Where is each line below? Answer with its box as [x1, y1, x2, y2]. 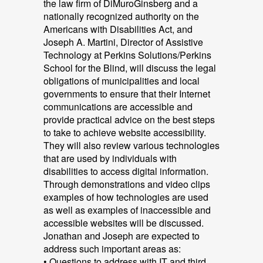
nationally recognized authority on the [43, 9, 199, 23]
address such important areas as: [43, 242, 181, 255]
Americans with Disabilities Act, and [43, 22, 193, 36]
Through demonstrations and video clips [43, 177, 210, 191]
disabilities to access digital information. [43, 164, 208, 178]
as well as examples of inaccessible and [43, 203, 211, 217]
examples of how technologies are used [43, 190, 208, 204]
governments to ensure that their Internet [43, 87, 210, 100]
